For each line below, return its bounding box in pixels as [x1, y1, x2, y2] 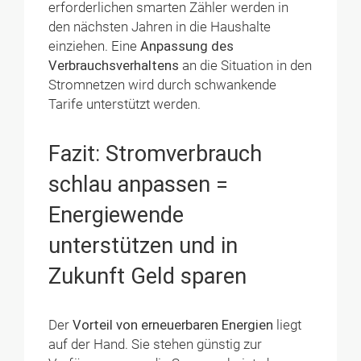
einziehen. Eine [48, 38, 141, 54]
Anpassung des [140, 38, 234, 54]
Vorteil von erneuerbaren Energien [73, 317, 274, 334]
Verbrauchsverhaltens [48, 57, 180, 73]
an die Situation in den [179, 57, 313, 73]
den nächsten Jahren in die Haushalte [48, 19, 272, 35]
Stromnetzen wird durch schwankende [48, 77, 277, 93]
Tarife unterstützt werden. [48, 96, 201, 112]
